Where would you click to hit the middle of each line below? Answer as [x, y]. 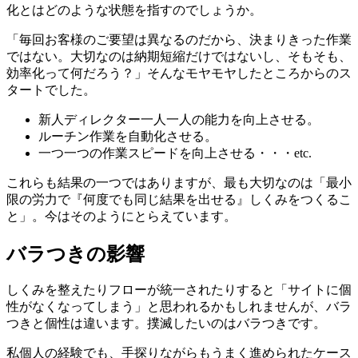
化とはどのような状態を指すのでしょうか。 [134, 10]
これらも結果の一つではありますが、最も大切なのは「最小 [179, 182]
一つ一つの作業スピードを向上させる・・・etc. [175, 153]
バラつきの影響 [76, 254]
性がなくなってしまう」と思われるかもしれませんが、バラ [179, 307]
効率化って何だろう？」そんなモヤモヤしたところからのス [179, 73]
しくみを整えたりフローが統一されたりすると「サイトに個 [179, 290]
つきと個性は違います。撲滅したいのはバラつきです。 [166, 324]
